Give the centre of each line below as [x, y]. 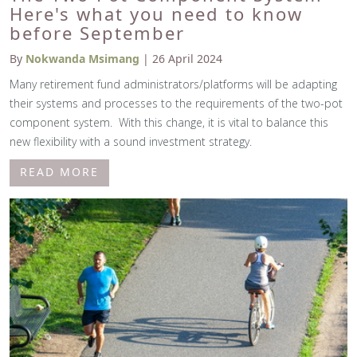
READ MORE [59, 171]
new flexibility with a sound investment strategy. [131, 141]
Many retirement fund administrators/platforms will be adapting [173, 84]
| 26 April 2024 [181, 58]
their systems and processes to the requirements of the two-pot [176, 103]
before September [97, 32]
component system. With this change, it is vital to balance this [169, 122]
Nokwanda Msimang [82, 58]
